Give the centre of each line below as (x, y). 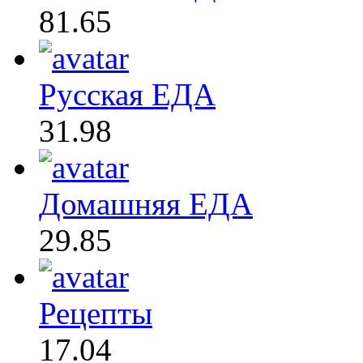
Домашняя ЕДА (146, 203)
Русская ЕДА (127, 94)
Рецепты (96, 313)
